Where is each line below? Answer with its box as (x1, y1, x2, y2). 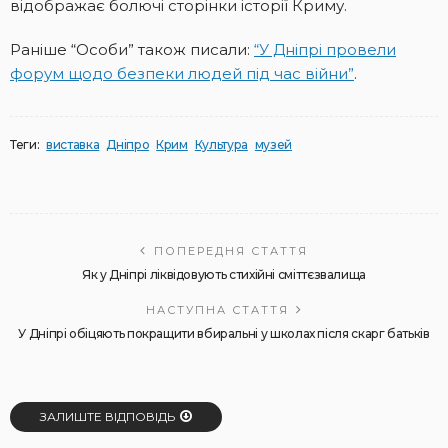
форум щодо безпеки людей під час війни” (10, 63, 354, 83)
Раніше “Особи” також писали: (10, 39, 254, 59)
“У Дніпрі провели (254, 39, 396, 59)
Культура (194, 136, 248, 152)
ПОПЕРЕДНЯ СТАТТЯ (154, 243, 308, 258)
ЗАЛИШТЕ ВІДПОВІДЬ (40, 408, 175, 424)
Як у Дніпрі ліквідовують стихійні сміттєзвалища (81, 266, 367, 282)
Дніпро (106, 136, 150, 152)
